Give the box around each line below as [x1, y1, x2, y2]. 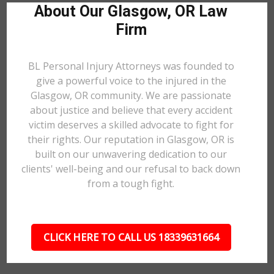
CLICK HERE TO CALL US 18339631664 [43, 231, 219, 244]
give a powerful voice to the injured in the [35, 74, 226, 87]
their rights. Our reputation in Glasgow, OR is [28, 133, 235, 146]
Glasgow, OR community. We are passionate [31, 89, 232, 102]
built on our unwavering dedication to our [35, 147, 228, 161]
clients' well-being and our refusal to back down [21, 162, 241, 176]
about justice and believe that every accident [29, 103, 232, 117]
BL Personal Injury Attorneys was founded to [28, 59, 234, 73]
